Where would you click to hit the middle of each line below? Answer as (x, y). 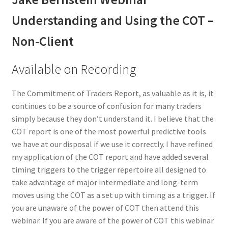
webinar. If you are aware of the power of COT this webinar (112, 221)
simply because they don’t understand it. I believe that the (112, 119)
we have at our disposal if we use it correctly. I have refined (112, 144)
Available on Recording (74, 69)
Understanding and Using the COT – (112, 21)
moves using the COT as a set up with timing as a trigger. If (113, 195)
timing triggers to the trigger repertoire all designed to (109, 170)
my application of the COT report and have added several (110, 157)
